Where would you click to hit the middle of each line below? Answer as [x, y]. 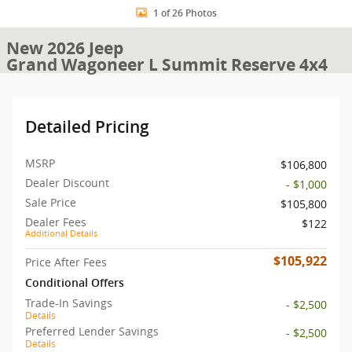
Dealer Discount [67, 183]
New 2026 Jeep [65, 48]
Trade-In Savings [69, 303]
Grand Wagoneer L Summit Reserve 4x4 [167, 65]
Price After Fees [66, 262]
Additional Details [61, 233]
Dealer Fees [56, 222]
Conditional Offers [75, 283]
